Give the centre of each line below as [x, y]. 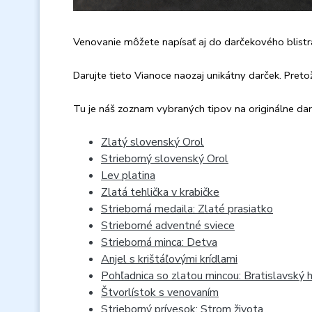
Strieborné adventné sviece [168, 225]
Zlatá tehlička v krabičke [160, 192]
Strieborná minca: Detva [159, 242]
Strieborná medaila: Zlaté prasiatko [187, 209]
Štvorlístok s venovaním [160, 292]
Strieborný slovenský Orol [165, 158]
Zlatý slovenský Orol [153, 142]
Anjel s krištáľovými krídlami [169, 259]
